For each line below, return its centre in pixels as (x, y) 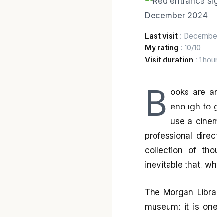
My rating (162, 48)
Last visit (161, 36)
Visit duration (169, 60)
